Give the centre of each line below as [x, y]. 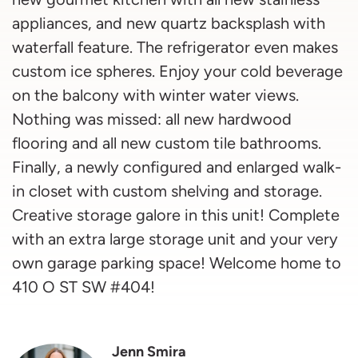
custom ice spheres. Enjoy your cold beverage [177, 72]
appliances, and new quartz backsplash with [169, 24]
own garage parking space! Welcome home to [177, 263]
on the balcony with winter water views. [155, 95]
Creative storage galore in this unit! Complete [176, 215]
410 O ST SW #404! [84, 287]
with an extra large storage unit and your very [175, 239]
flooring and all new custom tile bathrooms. [167, 143]
